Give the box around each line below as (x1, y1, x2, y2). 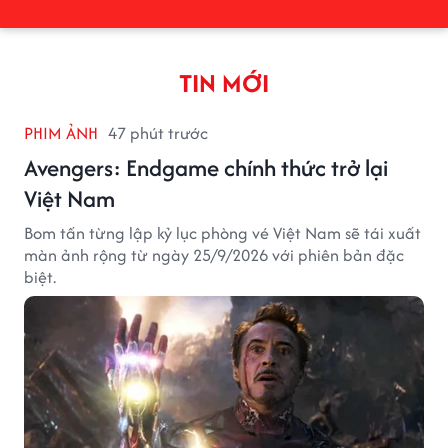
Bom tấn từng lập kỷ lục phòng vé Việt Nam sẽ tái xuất (24, 220, 421, 245)
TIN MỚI (179, 64, 269, 101)
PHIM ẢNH (24, 120, 98, 145)
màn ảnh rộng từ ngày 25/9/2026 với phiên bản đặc (24, 242, 404, 267)
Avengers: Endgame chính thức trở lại (24, 150, 388, 184)
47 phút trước (108, 120, 208, 145)
